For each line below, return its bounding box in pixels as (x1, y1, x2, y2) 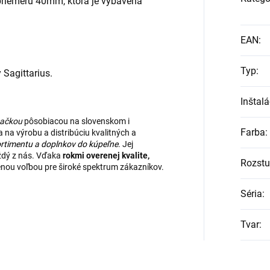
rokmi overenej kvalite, (63, 151, 149, 161)
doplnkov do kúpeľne (41, 139, 118, 149)
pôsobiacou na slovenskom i (22, 116, 130, 127)
